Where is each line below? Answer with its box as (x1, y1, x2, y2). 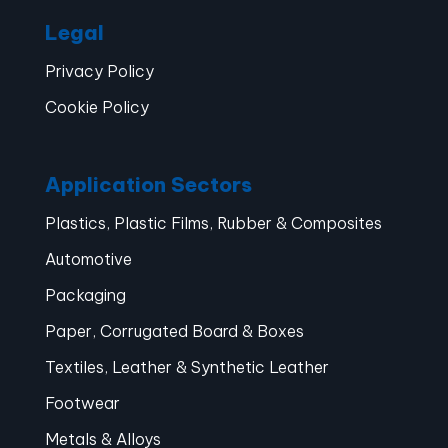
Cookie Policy (44, 97, 149, 118)
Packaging (44, 285, 126, 306)
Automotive (44, 249, 132, 270)
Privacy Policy (44, 61, 154, 82)
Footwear (44, 393, 120, 414)
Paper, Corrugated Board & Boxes (44, 321, 304, 342)
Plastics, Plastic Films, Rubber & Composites (44, 213, 382, 234)
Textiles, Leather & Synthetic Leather (44, 357, 329, 378)
